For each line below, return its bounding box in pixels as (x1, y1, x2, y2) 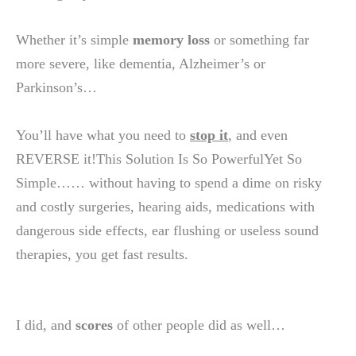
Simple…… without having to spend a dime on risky (16, 174, 322, 191)
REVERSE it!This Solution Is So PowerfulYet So (16, 150, 302, 167)
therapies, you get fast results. (16, 246, 188, 262)
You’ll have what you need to (16, 126, 190, 143)
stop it (190, 126, 228, 143)
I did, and (16, 316, 75, 333)
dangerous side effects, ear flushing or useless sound (16, 222, 319, 238)
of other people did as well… (113, 316, 285, 333)
